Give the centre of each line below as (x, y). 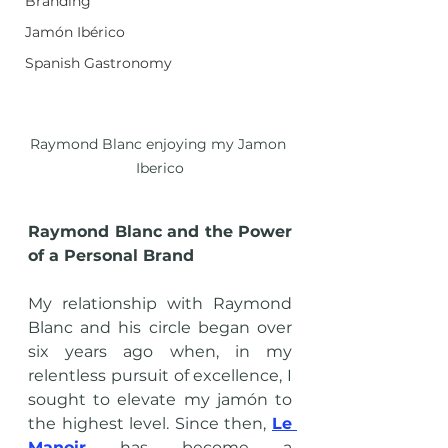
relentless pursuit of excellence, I (160, 376)
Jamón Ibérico (75, 32)
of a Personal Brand (111, 256)
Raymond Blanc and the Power (160, 232)
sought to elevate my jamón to (160, 400)
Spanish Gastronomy (98, 63)
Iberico (160, 168)
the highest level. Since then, (150, 424)
